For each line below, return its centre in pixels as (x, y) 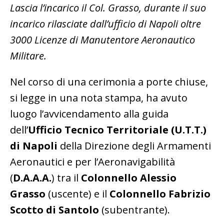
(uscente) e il (77, 194)
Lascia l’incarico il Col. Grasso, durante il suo (108, 8)
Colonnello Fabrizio (160, 194)
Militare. (28, 56)
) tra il (66, 178)
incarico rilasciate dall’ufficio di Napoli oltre (105, 24)
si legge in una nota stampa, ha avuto (99, 98)
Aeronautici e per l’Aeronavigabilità (92, 162)
